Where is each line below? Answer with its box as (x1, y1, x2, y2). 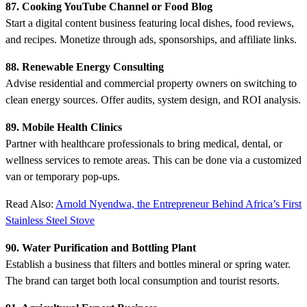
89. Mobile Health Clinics (5, 121, 122, 133)
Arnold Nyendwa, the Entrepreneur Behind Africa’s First (56, 197, 302, 210)
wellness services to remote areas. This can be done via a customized (5, 153, 302, 166)
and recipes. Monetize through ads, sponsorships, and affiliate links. (5, 33, 297, 45)
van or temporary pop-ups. (5, 170, 120, 182)
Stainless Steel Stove (5, 214, 95, 226)
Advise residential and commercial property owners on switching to (5, 77, 297, 89)
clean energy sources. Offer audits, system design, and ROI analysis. (5, 93, 301, 106)
